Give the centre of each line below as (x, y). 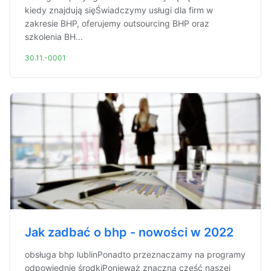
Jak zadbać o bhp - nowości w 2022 (129, 232)
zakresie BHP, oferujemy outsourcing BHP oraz (117, 23)
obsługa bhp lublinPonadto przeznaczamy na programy (135, 254)
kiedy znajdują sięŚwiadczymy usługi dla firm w (119, 10)
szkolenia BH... (54, 37)
